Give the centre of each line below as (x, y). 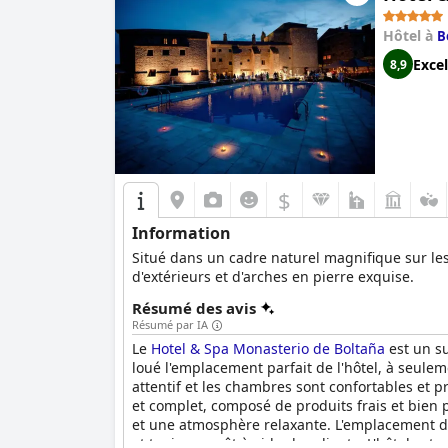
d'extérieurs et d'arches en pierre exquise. (273, 276)
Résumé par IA (170, 324)
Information (181, 233)
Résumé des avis (194, 308)
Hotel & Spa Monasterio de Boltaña (268, 348)
